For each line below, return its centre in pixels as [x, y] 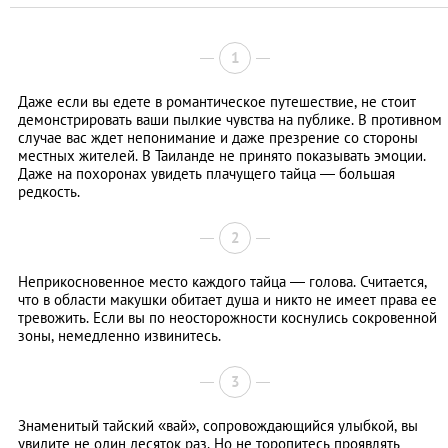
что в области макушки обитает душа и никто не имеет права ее [227, 300]
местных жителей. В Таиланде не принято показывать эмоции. [222, 156]
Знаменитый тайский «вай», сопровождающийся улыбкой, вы [218, 426]
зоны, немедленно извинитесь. [119, 336]
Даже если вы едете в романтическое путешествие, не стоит [217, 102]
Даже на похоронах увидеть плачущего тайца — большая [206, 174]
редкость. [49, 192]
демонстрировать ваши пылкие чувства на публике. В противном [230, 120]
